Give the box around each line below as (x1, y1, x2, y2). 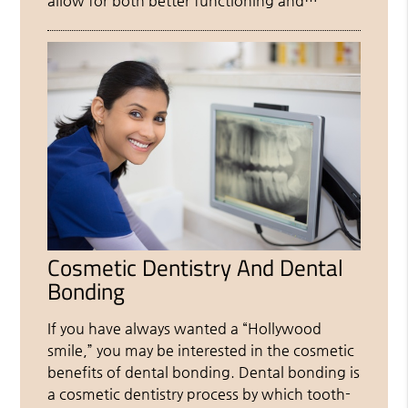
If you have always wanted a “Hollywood (47, 319, 322, 337)
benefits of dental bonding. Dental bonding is (47, 362, 361, 381)
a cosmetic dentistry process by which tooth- (47, 384, 352, 403)
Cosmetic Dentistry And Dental (47, 250, 344, 285)
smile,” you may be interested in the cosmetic (47, 341, 355, 359)
